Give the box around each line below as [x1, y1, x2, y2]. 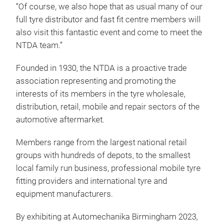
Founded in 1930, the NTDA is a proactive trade [16, 63, 187, 73]
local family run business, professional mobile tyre [16, 164, 201, 173]
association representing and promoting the [16, 76, 176, 86]
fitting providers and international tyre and [16, 176, 167, 186]
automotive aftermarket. [16, 115, 105, 125]
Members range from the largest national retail [16, 138, 187, 148]
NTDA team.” [16, 41, 62, 51]
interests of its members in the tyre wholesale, [16, 89, 185, 99]
